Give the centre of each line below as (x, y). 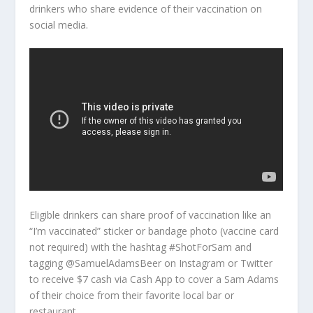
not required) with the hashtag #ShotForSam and (141, 247)
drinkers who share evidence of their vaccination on (146, 9)
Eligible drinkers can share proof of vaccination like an (151, 215)
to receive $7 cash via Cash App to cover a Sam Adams (154, 279)
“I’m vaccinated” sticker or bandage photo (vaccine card (154, 231)
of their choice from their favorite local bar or (132, 296)
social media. (59, 25)
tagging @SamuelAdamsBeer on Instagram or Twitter (151, 263)
